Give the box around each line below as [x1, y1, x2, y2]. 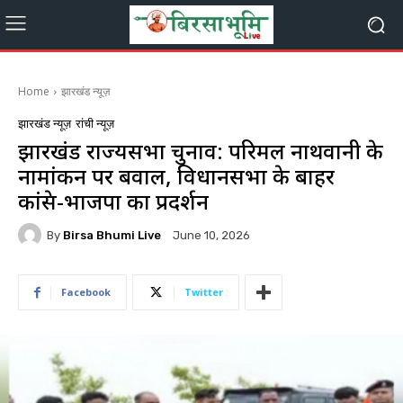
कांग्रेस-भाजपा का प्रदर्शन [18, 186, 209, 216]
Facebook [61, 285, 111, 299]
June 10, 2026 [173, 228, 250, 243]
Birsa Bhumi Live [63, 228, 161, 242]
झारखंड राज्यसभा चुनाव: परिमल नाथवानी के [18, 136, 383, 166]
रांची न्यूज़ [76, 117, 114, 130]
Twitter [184, 285, 223, 299]
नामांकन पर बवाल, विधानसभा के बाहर [18, 161, 335, 191]
